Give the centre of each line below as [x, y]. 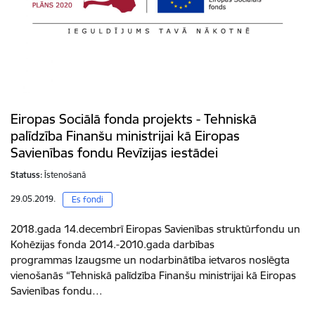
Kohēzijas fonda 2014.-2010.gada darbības [112, 244]
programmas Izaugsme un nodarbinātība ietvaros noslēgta [150, 260]
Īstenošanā [65, 175]
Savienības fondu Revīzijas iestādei [114, 153]
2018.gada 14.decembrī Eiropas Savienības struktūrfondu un [155, 229]
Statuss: [27, 175]
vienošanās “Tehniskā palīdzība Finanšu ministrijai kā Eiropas [153, 275]
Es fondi [88, 199]
